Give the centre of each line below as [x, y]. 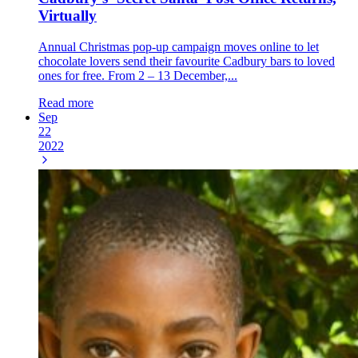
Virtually [68, 16]
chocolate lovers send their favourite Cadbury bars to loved [187, 61]
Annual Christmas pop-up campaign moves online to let [179, 46]
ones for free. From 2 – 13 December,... [138, 75]
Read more [66, 102]
